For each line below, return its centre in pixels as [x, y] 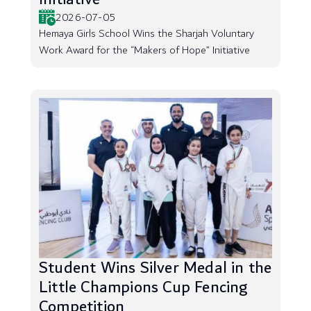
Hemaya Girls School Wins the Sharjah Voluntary [146, 34]
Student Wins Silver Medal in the [155, 268]
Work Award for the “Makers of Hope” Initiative [144, 50]
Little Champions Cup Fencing [144, 287]
